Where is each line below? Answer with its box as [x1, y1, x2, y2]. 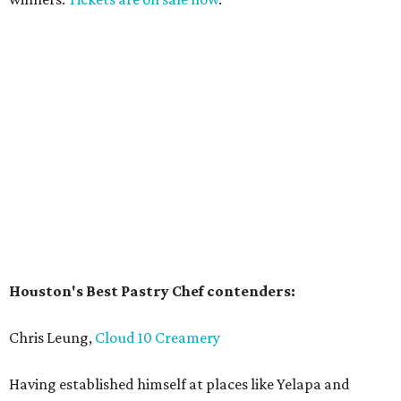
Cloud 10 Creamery [95, 328, 220, 347]
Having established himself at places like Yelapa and [9, 375, 350, 394]
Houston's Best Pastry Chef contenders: [9, 282, 295, 301]
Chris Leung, [9, 328, 95, 347]
